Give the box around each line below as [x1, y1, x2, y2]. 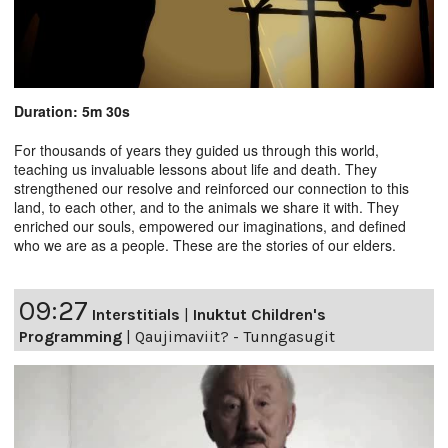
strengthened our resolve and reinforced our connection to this [14, 178, 409, 199]
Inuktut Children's [193, 305, 326, 325]
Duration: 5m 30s [14, 101, 130, 122]
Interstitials [92, 305, 180, 325]
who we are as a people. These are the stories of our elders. [14, 235, 396, 256]
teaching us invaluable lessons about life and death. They [14, 159, 377, 180]
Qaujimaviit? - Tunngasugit [135, 327, 335, 347]
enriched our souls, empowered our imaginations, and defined [14, 216, 406, 237]
